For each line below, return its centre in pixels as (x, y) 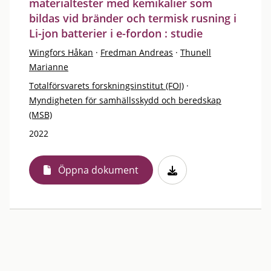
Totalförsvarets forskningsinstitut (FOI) (106, 85)
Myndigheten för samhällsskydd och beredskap (125, 100)
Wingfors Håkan (61, 52)
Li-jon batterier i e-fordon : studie (116, 33)
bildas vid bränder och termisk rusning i (133, 18)
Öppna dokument (98, 170)
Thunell (196, 52)
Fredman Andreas (137, 52)
